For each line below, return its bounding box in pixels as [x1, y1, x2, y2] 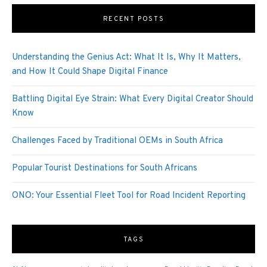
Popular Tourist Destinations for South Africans [12, 163, 197, 175]
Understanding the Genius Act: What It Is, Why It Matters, [12, 52, 241, 64]
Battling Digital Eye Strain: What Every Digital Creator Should [12, 94, 253, 105]
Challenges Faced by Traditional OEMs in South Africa [12, 135, 223, 147]
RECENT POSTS [103, 15, 164, 24]
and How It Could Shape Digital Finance [12, 66, 168, 78]
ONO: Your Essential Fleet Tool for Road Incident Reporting [12, 190, 248, 202]
